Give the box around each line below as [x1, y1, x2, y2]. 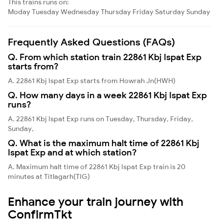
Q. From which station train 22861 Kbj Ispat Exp [8, 51, 201, 63]
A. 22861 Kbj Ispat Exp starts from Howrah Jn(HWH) [8, 76, 175, 85]
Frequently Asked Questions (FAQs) [8, 35, 175, 48]
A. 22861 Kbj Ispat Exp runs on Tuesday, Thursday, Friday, [8, 114, 193, 123]
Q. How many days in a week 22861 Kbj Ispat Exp [8, 89, 207, 101]
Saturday [155, 7, 185, 16]
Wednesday [61, 7, 99, 16]
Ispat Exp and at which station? [8, 146, 137, 158]
